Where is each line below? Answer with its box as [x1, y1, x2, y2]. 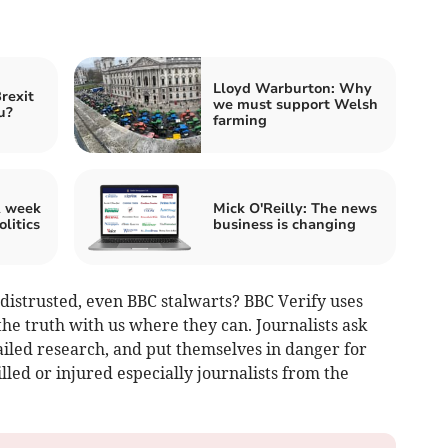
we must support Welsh [213, 95, 378, 115]
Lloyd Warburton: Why [213, 79, 372, 99]
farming [213, 111, 267, 131]
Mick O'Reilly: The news [213, 199, 377, 219]
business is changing [213, 215, 356, 235]
